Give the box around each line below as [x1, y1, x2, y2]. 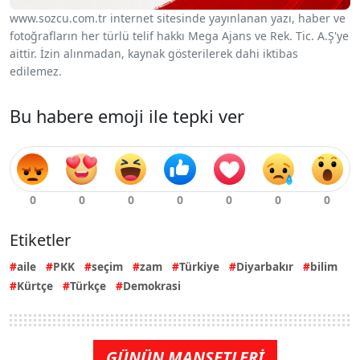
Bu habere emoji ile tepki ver [10, 104, 244, 128]
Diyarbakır [236, 258, 293, 274]
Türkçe [70, 277, 106, 293]
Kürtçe [17, 277, 53, 293]
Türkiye [179, 258, 219, 274]
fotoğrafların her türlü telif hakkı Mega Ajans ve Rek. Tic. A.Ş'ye [10, 27, 349, 43]
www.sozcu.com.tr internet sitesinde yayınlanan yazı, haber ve [10, 10, 346, 26]
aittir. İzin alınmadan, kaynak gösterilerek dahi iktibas [10, 45, 298, 61]
